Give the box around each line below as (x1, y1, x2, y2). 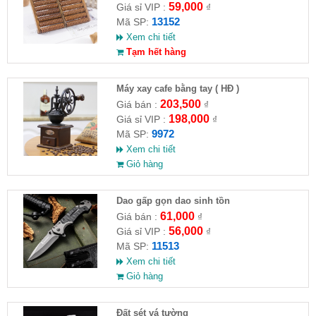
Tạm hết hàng (123, 46, 186, 57)
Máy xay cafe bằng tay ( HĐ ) (116, 83, 239, 94)
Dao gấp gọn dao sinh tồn (116, 195, 230, 206)
